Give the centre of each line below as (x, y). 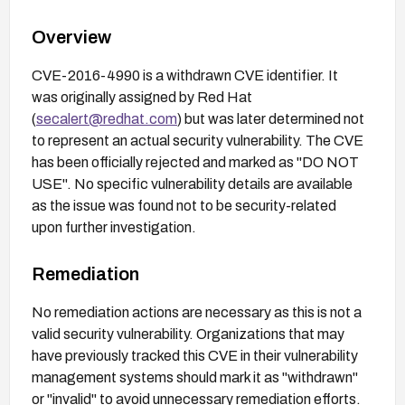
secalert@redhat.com (107, 118)
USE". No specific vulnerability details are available (192, 184)
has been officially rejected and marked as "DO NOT (195, 162)
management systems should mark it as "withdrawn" (195, 377)
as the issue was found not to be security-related (184, 205)
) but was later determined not (271, 118)
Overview (71, 37)
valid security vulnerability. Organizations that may (188, 334)
